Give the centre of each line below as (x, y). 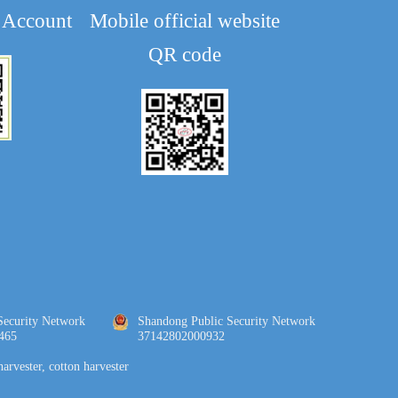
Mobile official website (185, 20)
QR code (185, 54)
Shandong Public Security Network (228, 321)
